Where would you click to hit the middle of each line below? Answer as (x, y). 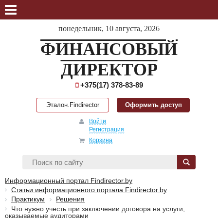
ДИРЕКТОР (109, 70)
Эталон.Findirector (73, 105)
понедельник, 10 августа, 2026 (109, 28)
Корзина (101, 140)
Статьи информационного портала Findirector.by (89, 190)
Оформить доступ (153, 105)
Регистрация (107, 129)
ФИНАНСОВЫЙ (109, 49)
